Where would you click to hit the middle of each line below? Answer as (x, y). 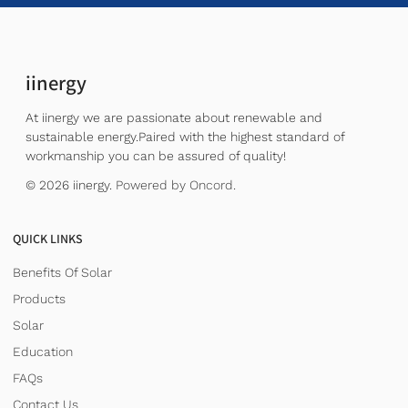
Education (43, 352)
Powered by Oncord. (176, 184)
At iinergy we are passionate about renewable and (174, 117)
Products (39, 299)
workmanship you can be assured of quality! (156, 155)
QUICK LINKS (48, 240)
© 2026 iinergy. (71, 184)
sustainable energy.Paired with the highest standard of (185, 136)
